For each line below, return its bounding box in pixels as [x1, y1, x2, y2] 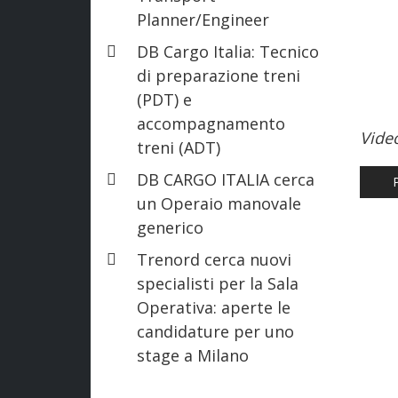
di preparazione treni [137, 64, 300, 86]
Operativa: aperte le [137, 296, 291, 318]
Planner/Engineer [137, 8, 269, 30]
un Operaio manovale [137, 192, 301, 214]
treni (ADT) [137, 136, 220, 158]
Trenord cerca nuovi [137, 248, 291, 270]
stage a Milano [137, 344, 249, 366]
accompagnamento [137, 112, 285, 134]
